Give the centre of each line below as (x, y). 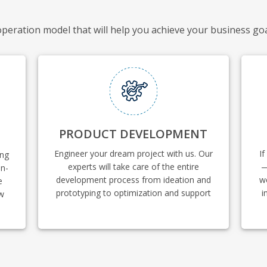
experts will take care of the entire (133, 167)
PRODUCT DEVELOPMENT (133, 134)
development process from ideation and (133, 180)
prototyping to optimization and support (133, 193)
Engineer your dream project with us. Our (133, 154)
